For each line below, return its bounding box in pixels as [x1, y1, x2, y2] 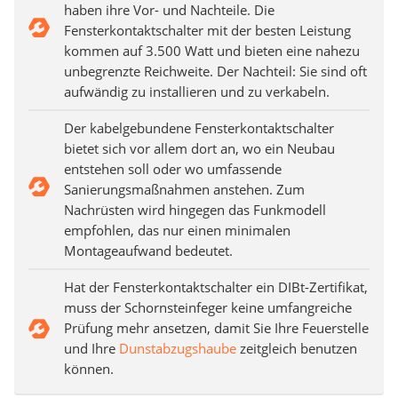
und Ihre [64, 339, 119, 358]
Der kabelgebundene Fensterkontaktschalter [64, 119, 334, 138]
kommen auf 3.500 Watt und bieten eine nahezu [64, 42, 360, 60]
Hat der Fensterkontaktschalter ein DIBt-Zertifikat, [64, 278, 368, 297]
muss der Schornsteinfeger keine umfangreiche [64, 298, 352, 317]
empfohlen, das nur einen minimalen [64, 221, 291, 240]
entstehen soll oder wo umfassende [64, 160, 282, 179]
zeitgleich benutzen [236, 339, 357, 358]
